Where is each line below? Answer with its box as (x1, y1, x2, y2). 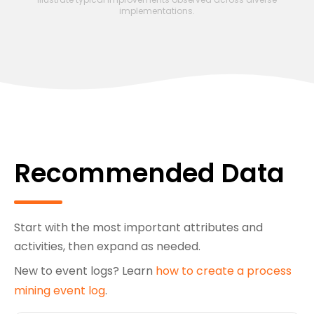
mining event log (14, 282, 105, 299)
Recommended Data (14, 156, 285, 192)
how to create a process (156, 263, 292, 280)
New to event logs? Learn (14, 263, 156, 280)
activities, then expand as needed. (14, 238, 200, 255)
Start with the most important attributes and (14, 219, 263, 236)
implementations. (119, 5, 195, 18)
